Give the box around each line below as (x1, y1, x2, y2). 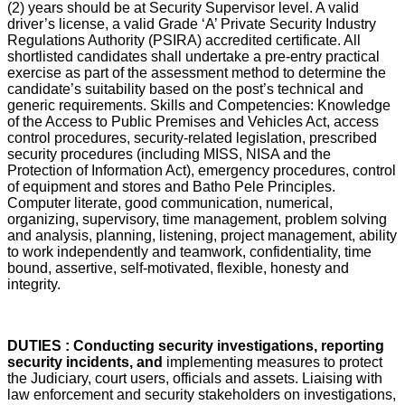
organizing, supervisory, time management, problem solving (7, 211, 387, 227)
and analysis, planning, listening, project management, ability (7, 227, 397, 243)
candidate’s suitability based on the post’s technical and (7, 80, 363, 97)
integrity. (7, 276, 64, 292)
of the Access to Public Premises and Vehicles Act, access (7, 113, 379, 129)
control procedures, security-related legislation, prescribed (7, 129, 377, 146)
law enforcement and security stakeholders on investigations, (7, 386, 396, 402)
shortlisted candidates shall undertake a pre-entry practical (7, 48, 380, 64)
